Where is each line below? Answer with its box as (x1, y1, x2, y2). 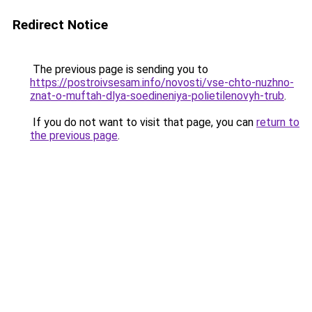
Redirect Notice (13, 17, 108, 33)
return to (256, 116, 299, 129)
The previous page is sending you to (30, 63, 208, 76)
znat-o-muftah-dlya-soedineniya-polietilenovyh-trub (30, 89, 284, 102)
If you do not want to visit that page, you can (30, 116, 256, 129)
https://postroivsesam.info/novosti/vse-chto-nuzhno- (30, 76, 294, 89)
